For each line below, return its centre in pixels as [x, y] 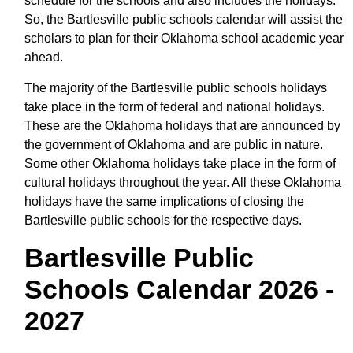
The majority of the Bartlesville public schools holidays [176, 87]
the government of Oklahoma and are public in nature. [174, 144]
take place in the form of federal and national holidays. [175, 106]
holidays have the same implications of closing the [164, 201]
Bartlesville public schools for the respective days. [163, 220]
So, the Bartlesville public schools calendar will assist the [184, 19]
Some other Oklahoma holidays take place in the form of [180, 163]
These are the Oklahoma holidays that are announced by [182, 125]
